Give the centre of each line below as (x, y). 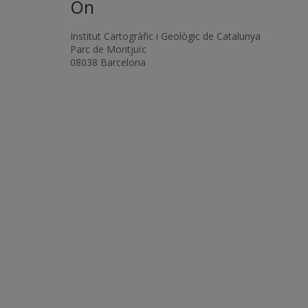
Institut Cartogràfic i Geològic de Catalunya (165, 36)
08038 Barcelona (108, 62)
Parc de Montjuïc (108, 49)
